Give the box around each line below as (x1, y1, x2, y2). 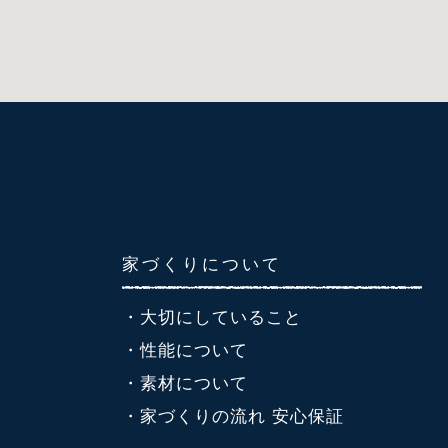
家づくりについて (122, 253, 282, 275)
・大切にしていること (122, 308, 302, 328)
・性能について (122, 341, 248, 361)
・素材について (122, 374, 248, 394)
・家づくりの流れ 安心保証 (122, 407, 344, 427)
